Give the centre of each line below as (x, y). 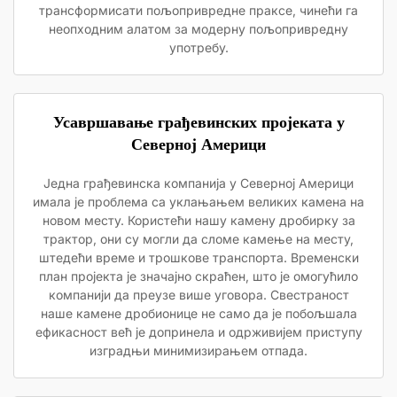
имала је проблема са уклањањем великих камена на (198, 202)
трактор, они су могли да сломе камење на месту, (198, 239)
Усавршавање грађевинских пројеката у (198, 122)
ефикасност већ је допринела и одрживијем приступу (198, 332)
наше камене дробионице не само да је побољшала (198, 313)
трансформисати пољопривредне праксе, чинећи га (198, 10)
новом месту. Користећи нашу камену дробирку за (198, 220)
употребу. (198, 47)
